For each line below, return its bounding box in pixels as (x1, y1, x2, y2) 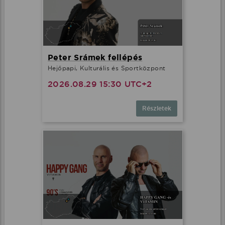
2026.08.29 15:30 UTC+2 (48, 78, 152, 89)
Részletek (142, 104, 171, 113)
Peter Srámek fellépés (48, 52, 143, 63)
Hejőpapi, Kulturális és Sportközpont (48, 64, 166, 72)
